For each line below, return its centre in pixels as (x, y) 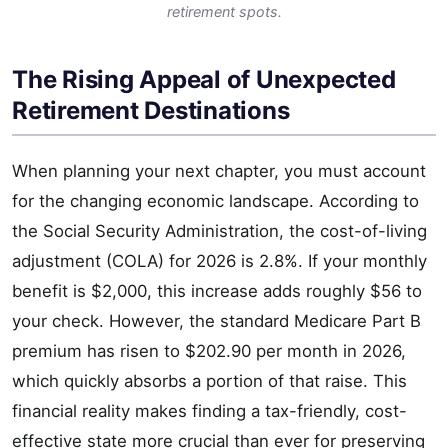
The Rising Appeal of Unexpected (204, 80)
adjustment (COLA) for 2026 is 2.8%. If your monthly (219, 261)
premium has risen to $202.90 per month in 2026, (209, 351)
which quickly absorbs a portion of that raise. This (209, 381)
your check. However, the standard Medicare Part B (216, 321)
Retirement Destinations (151, 111)
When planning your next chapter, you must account (219, 171)
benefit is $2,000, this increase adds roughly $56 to (217, 291)
